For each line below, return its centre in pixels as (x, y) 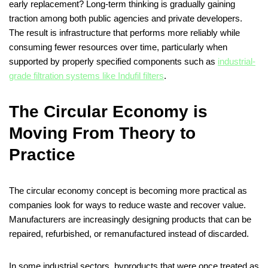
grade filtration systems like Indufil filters (86, 76)
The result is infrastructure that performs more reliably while (124, 33)
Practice (42, 155)
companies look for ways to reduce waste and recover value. (127, 205)
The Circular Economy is (108, 112)
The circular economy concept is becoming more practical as (128, 191)
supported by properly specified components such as (113, 62)
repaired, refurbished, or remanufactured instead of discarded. (129, 234)
